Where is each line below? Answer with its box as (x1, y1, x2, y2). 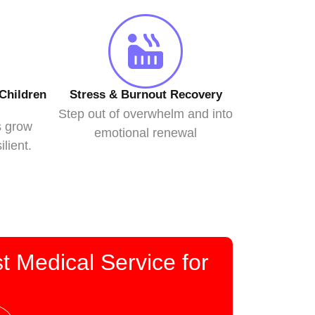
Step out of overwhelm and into (58, 107, 233, 121)
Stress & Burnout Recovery (69, 88, 222, 101)
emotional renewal (94, 126, 198, 140)
